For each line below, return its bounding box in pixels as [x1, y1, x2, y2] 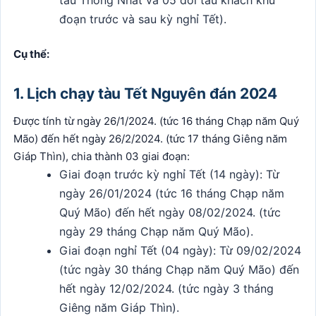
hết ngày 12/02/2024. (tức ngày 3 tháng [59, 281, 274, 296]
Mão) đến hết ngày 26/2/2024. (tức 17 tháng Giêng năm [13, 131, 287, 145]
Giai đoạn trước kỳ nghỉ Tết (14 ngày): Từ [59, 166, 280, 181]
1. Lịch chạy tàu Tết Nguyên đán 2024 [13, 84, 278, 102]
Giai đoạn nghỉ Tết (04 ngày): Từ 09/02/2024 [59, 243, 302, 257]
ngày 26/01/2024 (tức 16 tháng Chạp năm [59, 186, 285, 200]
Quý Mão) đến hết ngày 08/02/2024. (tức [59, 205, 281, 219]
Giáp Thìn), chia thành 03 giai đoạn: [13, 149, 190, 163]
